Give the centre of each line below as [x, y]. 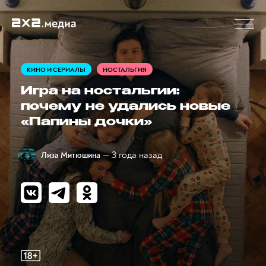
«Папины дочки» [86, 123]
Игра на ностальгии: [100, 92]
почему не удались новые [126, 107]
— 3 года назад [132, 155]
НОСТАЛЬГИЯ [125, 70]
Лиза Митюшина [71, 155]
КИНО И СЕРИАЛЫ [56, 70]
